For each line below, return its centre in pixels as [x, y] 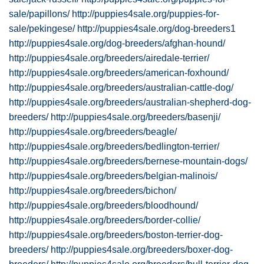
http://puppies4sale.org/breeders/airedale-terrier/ [109, 58]
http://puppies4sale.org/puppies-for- [146, 14]
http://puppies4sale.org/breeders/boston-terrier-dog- [116, 235]
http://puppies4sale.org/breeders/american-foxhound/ [119, 73]
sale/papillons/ [39, 14]
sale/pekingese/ [42, 29]
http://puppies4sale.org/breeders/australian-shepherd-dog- [130, 102]
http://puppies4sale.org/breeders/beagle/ [93, 132]
